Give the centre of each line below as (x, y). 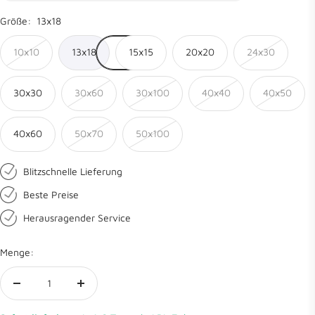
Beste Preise (51, 194)
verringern (39, 307)
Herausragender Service (77, 217)
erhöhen (98, 307)
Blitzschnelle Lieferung (73, 171)
